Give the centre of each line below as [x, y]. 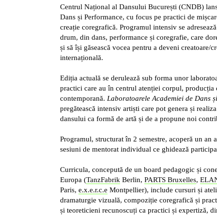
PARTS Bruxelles [170, 179]
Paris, [69, 190]
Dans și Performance [91, 17]
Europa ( [73, 179]
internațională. [81, 57]
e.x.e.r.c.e [93, 190]
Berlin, [132, 179]
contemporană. [83, 98]
